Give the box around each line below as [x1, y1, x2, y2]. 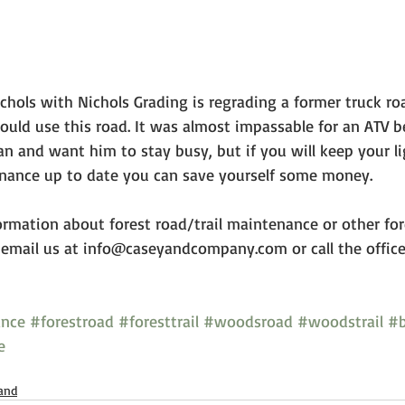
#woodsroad [203, 310, 293, 331]
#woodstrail [297, 310, 383, 331]
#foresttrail [118, 310, 199, 331]
